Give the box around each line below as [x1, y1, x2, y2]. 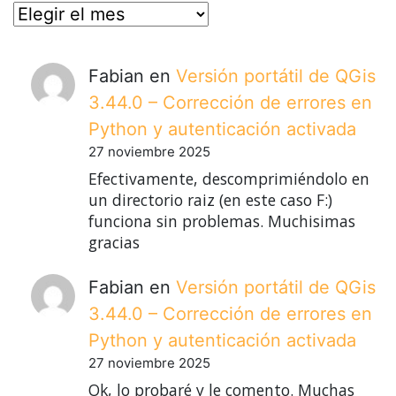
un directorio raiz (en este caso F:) [88, 188, 332, 210]
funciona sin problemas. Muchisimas [88, 209, 355, 232]
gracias [88, 231, 140, 253]
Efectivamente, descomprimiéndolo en [88, 167, 369, 189]
